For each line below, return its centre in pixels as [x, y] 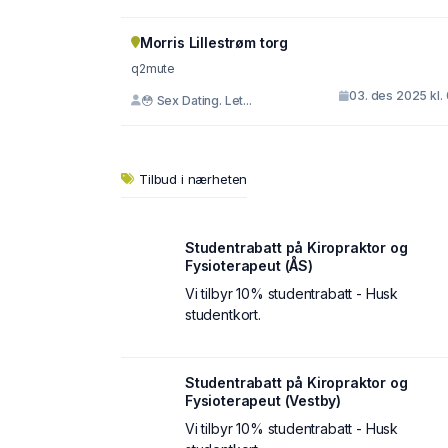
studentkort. [223, 314]
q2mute [153, 68]
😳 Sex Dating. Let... [196, 100]
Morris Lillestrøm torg [213, 42]
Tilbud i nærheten [193, 179]
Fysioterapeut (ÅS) [249, 265]
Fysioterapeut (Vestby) [263, 400]
